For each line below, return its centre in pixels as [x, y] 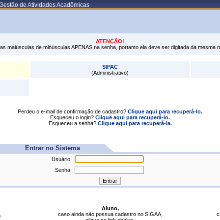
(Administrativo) [110, 73]
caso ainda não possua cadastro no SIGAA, [110, 214]
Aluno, [110, 208]
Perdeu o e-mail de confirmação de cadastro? [73, 111]
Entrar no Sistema [53, 148]
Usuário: [62, 159]
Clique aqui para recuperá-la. [135, 123]
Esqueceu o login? [73, 117]
